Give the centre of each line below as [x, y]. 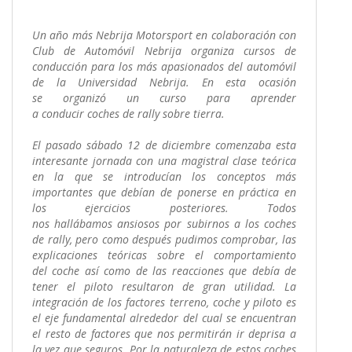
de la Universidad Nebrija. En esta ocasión [164, 82]
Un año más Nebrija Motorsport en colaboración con [164, 35]
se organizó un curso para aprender [164, 97]
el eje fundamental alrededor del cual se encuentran [164, 317]
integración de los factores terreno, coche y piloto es [164, 302]
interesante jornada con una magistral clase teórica [164, 160]
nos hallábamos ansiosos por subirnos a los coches [164, 223]
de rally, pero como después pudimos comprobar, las [164, 239]
